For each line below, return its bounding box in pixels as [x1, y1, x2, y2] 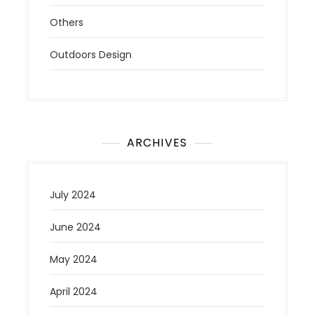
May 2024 [50, 252, 98, 266]
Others [50, 15, 84, 29]
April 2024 [50, 284, 98, 299]
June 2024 [50, 219, 102, 234]
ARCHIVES [126, 134, 188, 151]
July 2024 [50, 187, 97, 202]
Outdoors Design [50, 47, 132, 62]
